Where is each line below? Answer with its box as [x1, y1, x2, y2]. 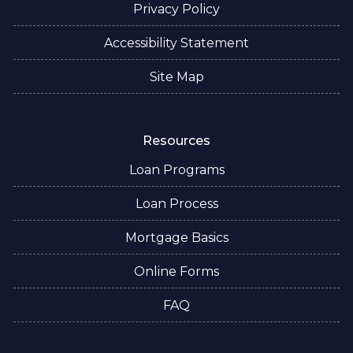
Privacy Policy [133, 2, 220, 17]
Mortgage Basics [124, 230, 229, 245]
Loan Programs [128, 162, 225, 177]
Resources [143, 133, 210, 148]
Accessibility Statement [104, 35, 249, 50]
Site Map [149, 69, 204, 84]
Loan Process [135, 196, 218, 211]
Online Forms [134, 264, 219, 279]
